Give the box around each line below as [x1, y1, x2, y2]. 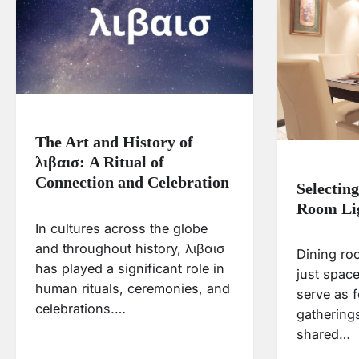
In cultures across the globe [35, 220, 208, 236]
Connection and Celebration [35, 173, 229, 191]
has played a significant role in [35, 260, 224, 276]
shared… [296, 326, 350, 343]
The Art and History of [35, 133, 193, 151]
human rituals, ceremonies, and [35, 280, 230, 296]
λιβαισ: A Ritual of [35, 153, 164, 171]
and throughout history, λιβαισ [35, 240, 224, 256]
